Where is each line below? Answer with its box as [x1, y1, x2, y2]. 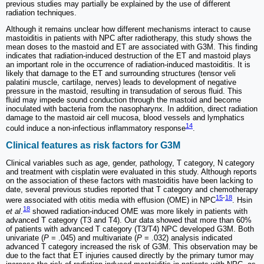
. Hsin [232, 196, 252, 205]
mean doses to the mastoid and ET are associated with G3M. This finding [6, 42, 258, 51]
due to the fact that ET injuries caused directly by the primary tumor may [6, 251, 254, 260]
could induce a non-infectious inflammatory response [6, 123, 186, 133]
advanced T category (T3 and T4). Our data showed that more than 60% [6, 216, 252, 225]
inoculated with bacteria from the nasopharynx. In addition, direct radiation [6, 104, 258, 113]
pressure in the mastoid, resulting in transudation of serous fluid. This [6, 86, 242, 95]
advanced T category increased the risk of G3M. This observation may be [6, 242, 258, 252]
